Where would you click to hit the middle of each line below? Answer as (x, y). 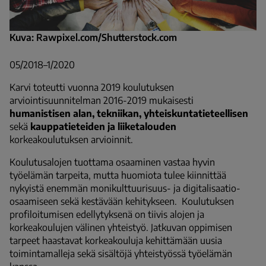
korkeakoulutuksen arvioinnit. (71, 139)
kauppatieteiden (68, 126)
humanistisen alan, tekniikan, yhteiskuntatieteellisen (129, 113)
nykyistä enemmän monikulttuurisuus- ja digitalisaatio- (125, 188)
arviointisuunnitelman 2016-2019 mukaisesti (102, 100)
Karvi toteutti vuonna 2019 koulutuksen (92, 87)
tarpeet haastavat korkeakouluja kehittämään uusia (116, 240)
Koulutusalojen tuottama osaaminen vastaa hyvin (112, 162)
